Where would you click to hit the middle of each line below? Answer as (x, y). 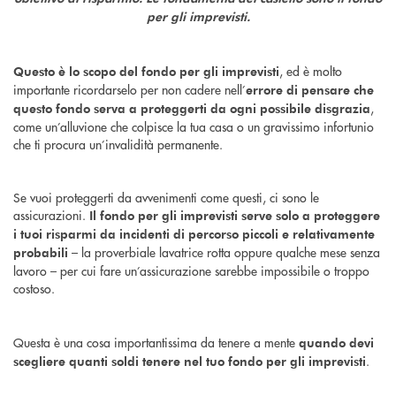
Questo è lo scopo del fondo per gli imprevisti (146, 71)
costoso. (34, 289)
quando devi (336, 343)
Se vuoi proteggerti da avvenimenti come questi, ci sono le (166, 198)
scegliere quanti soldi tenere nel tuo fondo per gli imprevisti (190, 362)
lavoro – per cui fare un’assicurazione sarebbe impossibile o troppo (191, 271)
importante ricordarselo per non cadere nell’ (129, 89)
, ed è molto (311, 70)
